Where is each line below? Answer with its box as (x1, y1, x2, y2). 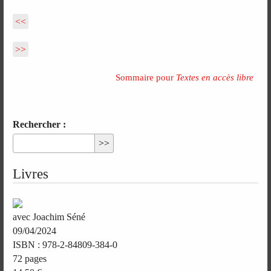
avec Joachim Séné (13, 211, 86, 222)
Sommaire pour (115, 72, 176, 82)
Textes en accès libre (175, 72, 253, 82)
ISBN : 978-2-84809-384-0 (13, 239, 118, 250)
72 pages (13, 253, 47, 264)
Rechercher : (13, 119, 67, 129)
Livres (13, 166, 49, 182)
